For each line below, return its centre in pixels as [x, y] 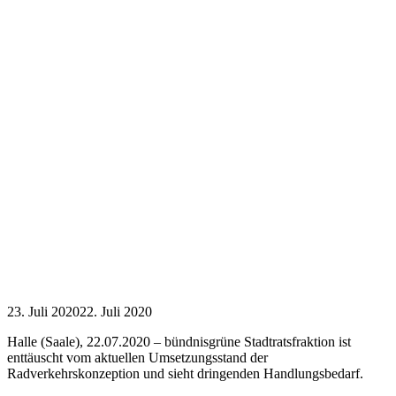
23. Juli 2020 [43, 311]
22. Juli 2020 [116, 311]
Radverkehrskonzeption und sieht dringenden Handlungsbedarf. [185, 373]
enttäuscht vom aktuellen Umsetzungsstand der [137, 357]
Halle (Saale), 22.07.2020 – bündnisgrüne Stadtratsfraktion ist [179, 341]
